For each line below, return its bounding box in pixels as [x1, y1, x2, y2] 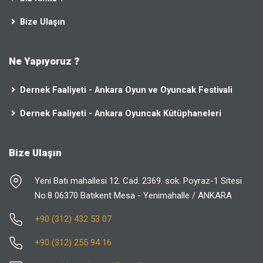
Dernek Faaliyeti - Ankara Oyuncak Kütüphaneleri [20, 107, 221, 119]
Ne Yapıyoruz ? [9, 55, 79, 68]
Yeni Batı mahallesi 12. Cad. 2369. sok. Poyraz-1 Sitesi [35, 176, 242, 187]
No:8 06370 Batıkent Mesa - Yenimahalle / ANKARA [35, 190, 232, 201]
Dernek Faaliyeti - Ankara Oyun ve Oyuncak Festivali [20, 84, 232, 95]
